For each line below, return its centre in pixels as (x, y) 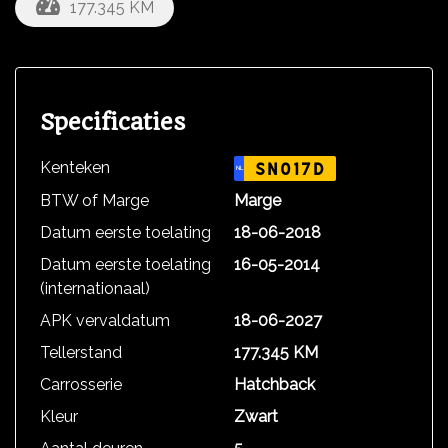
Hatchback (274, 384)
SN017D (290, 169)
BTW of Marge (94, 200)
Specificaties (113, 122)
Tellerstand (81, 352)
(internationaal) (95, 288)
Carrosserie (81, 384)
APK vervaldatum (105, 320)
